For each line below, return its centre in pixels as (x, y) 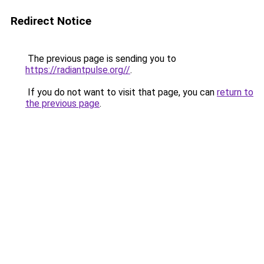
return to (235, 92)
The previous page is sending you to (101, 59)
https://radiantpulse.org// (78, 70)
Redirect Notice (51, 21)
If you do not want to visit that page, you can (121, 92)
